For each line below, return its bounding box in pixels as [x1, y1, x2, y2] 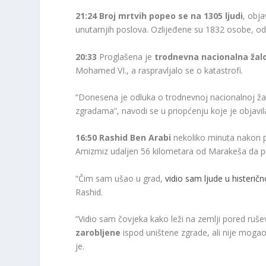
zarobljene [75, 227, 123, 239]
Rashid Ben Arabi [99, 132, 172, 144]
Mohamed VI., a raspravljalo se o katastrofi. [75, 64, 243, 76]
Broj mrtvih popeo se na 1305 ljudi [99, 10, 243, 22]
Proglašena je [99, 50, 153, 62]
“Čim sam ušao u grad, [75, 172, 166, 184]
